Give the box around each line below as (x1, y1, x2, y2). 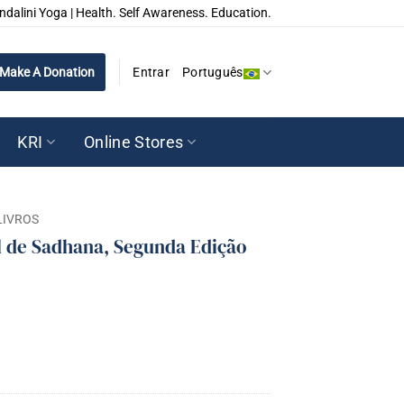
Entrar (133, 65, 170, 79)
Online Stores (83, 133, 184, 151)
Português (182, 65, 243, 79)
